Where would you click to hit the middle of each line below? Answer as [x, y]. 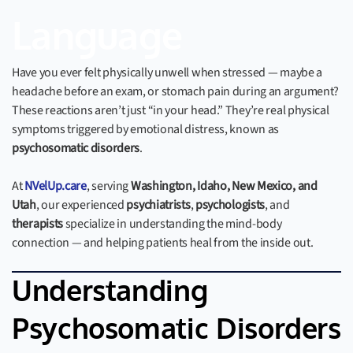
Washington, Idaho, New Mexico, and [224, 186]
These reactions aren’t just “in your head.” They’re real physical [171, 110]
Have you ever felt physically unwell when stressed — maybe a [167, 72]
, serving [108, 186]
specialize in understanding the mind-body [173, 224]
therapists [37, 224]
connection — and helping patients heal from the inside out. [163, 243]
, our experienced [81, 205]
